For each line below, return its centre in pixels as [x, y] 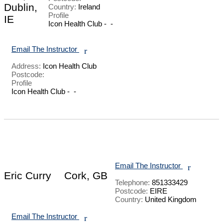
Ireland [88, 6]
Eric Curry [28, 175]
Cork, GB [86, 175]
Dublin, [21, 7]
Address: [26, 66]
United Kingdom [170, 199]
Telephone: [132, 182]
